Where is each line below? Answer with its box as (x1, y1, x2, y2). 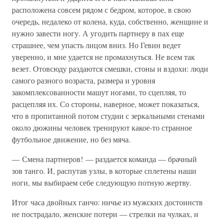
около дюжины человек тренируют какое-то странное (12, 122, 192, 133)
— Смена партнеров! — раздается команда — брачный (12, 154, 197, 164)
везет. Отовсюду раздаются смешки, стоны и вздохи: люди (12, 63, 208, 74)
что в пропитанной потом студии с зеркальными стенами (12, 110, 205, 121)
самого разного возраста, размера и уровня (12, 75, 155, 85)
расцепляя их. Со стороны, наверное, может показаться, (12, 99, 199, 109)
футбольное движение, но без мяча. (12, 134, 131, 144)
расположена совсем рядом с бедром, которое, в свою (12, 4, 191, 15)
